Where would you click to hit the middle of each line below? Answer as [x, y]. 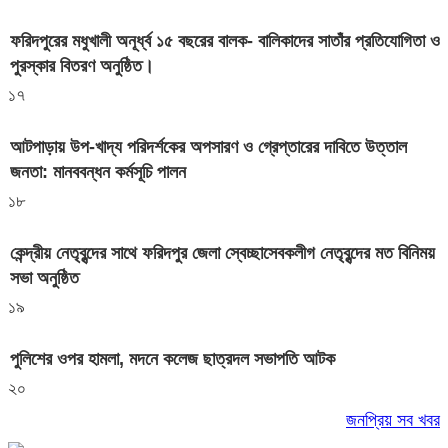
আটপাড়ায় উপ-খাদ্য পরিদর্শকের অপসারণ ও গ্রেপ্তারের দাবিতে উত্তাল [208, 147]
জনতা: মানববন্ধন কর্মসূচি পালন [98, 172]
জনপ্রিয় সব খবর [393, 420]
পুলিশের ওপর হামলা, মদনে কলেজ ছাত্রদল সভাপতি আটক [172, 359]
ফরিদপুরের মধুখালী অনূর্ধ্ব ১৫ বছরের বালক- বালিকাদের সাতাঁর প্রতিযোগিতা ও [225, 41]
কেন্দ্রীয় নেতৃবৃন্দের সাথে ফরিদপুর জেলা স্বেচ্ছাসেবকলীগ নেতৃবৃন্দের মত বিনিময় [222, 253]
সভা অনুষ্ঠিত [44, 278]
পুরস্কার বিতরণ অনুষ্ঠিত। [82, 66]
